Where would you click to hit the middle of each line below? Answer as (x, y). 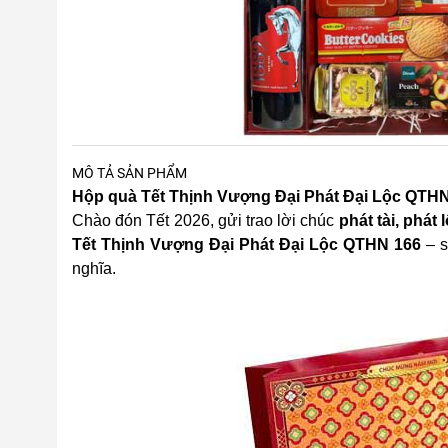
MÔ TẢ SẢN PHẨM (129, 173)
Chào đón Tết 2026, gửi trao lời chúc (205, 220)
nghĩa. (94, 268)
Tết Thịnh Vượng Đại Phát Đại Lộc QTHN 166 (246, 244)
